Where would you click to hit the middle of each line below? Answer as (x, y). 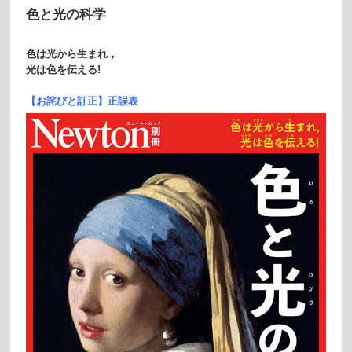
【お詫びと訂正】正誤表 (82, 101)
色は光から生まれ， (71, 54)
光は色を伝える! (63, 70)
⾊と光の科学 (66, 15)
